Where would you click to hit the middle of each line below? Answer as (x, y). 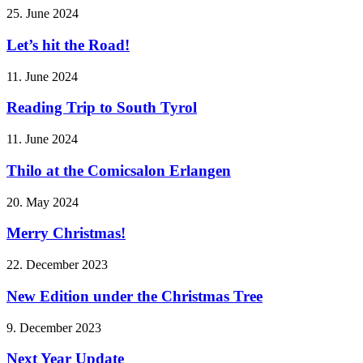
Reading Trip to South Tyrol (102, 108)
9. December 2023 (54, 327)
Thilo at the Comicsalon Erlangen (119, 170)
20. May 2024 (43, 202)
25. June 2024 (43, 14)
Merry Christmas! (66, 233)
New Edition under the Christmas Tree (135, 296)
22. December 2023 (57, 265)
